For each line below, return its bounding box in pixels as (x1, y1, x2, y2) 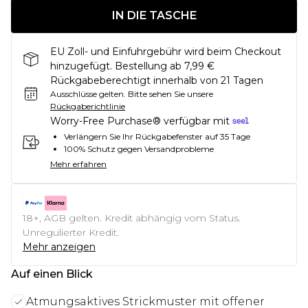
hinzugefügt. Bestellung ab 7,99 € (50, 60, 214, 72)
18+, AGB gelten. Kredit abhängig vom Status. (23, 212, 241, 225)
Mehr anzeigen (23, 241, 96, 254)
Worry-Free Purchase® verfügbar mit (50, 115, 230, 127)
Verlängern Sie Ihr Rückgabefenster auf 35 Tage (64, 131, 250, 142)
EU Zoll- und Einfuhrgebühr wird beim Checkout (50, 45, 281, 58)
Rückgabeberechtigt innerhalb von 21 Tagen (50, 74, 263, 87)
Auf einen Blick (11, 267, 93, 281)
